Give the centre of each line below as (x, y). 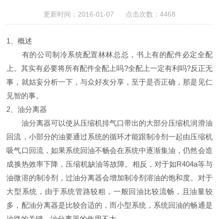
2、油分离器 (27, 109)
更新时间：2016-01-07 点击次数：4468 (109, 14)
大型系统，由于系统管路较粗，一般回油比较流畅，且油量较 (109, 191)
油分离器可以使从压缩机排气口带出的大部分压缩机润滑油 (109, 123)
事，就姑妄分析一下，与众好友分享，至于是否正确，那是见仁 (109, 82)
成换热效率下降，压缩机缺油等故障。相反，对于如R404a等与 (109, 164)
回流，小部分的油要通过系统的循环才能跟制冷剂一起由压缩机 (109, 136)
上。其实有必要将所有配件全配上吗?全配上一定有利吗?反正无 (109, 68)
